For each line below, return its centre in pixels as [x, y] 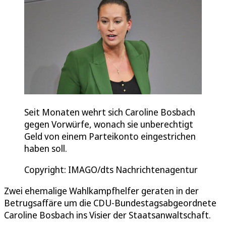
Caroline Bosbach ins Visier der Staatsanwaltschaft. [107, 215]
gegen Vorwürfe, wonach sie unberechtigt [109, 124]
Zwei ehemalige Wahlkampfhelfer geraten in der [101, 190]
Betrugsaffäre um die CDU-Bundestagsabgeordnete [110, 203]
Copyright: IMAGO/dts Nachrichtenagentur [111, 169]
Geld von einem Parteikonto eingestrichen [110, 136]
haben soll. [47, 148]
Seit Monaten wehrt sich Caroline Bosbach [110, 112]
